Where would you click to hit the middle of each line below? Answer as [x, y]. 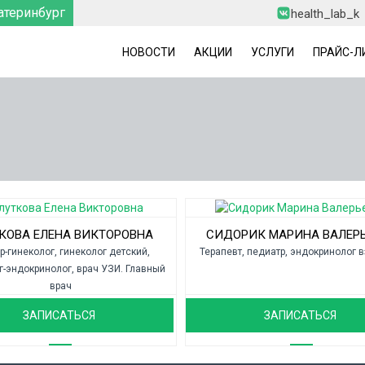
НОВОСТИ [149, 52]
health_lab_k [325, 14]
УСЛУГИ [273, 52]
